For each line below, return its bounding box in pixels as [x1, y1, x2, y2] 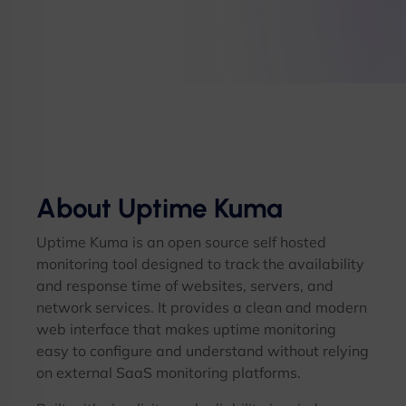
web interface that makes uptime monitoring [36, 320, 336, 338]
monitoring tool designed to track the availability [36, 255, 364, 273]
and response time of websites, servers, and [36, 276, 333, 295]
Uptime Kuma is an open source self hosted [36, 233, 326, 251]
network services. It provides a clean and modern [36, 298, 367, 316]
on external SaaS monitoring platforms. [36, 363, 301, 382]
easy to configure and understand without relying [36, 342, 369, 360]
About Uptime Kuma [36, 192, 283, 224]
